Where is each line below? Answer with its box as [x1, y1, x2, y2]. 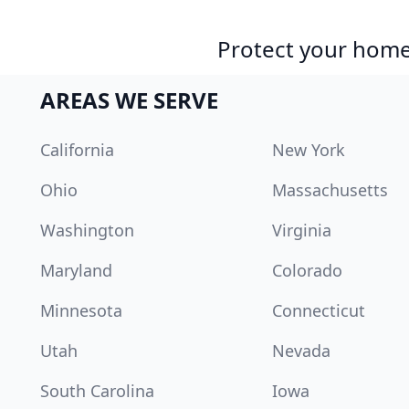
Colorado [272, 259, 343, 281]
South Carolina [40, 380, 154, 402]
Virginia [272, 219, 332, 241]
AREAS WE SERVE [40, 85, 218, 115]
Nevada [272, 340, 331, 362]
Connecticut [272, 299, 366, 321]
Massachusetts [272, 179, 389, 201]
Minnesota [40, 299, 122, 321]
